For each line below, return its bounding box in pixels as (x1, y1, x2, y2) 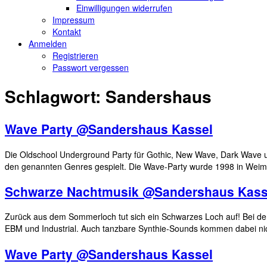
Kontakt (52, 25, 81, 38)
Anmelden (29, 37, 67, 49)
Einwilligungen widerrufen (76, 1, 172, 14)
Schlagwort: (5, 84, 105, 109)
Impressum (52, 13, 95, 26)
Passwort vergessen (52, 61, 129, 73)
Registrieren (52, 49, 98, 61)
